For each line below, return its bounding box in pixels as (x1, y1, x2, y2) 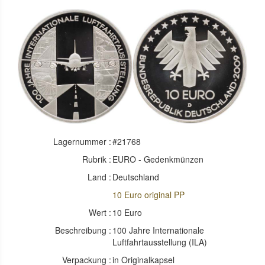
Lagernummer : (53, 135, 112, 147)
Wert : (89, 206, 112, 218)
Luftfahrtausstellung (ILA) (112, 236, 208, 248)
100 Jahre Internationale (112, 224, 205, 236)
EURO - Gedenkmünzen (112, 153, 204, 165)
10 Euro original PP (112, 189, 185, 201)
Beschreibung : (55, 224, 112, 236)
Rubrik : (82, 153, 112, 165)
